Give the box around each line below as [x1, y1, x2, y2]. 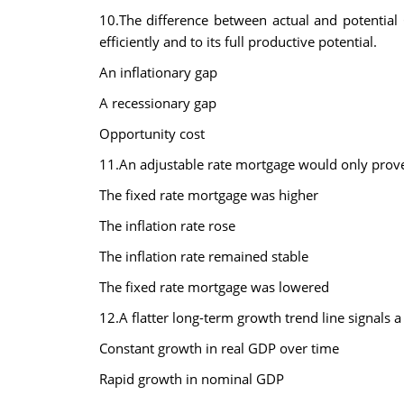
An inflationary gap [98, 63, 217, 81]
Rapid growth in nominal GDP [98, 370, 284, 388]
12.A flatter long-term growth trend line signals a [98, 308, 401, 326]
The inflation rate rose [98, 216, 235, 234]
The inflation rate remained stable [98, 247, 308, 265]
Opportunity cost [98, 124, 205, 142]
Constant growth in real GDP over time [98, 339, 339, 357]
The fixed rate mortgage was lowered [98, 278, 329, 296]
